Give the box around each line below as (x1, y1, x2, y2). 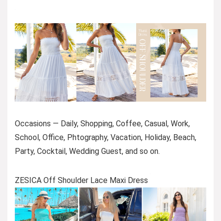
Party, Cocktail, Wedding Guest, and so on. (15, 146, 160, 156)
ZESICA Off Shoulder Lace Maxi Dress (15, 175, 150, 185)
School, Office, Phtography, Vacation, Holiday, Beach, (15, 132, 196, 142)
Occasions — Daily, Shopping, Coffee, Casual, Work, (15, 118, 190, 128)
